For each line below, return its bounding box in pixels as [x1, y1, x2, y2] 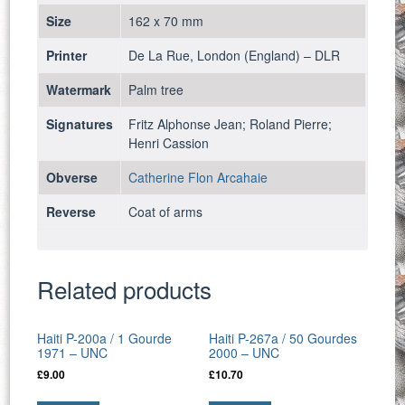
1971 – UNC [37, 343, 108, 362]
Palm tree [128, 80, 184, 99]
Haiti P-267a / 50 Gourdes [209, 328, 358, 347]
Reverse [46, 202, 97, 221]
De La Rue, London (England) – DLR [128, 45, 341, 64]
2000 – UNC [209, 343, 280, 362]
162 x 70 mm [128, 11, 204, 30]
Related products [37, 271, 212, 306]
